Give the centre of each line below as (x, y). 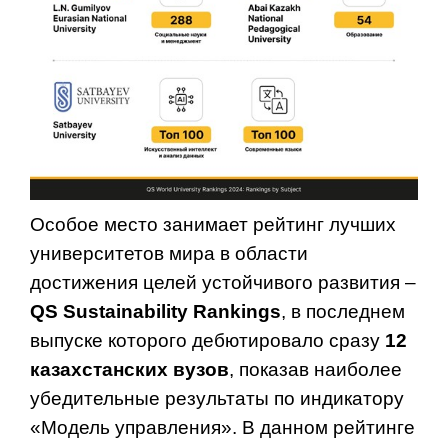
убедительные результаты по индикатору (217, 398)
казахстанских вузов (129, 369)
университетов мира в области (169, 253)
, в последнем (343, 311)
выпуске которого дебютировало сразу (207, 340)
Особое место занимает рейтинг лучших (213, 224)
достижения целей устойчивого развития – (223, 282)
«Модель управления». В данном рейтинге (222, 427)
